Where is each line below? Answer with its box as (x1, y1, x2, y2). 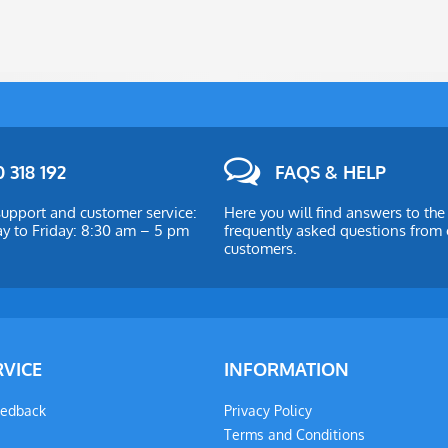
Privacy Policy (224, 402, 312, 419)
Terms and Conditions (224, 426, 365, 443)
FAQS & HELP (270, 160, 386, 183)
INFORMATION (224, 358, 349, 380)
